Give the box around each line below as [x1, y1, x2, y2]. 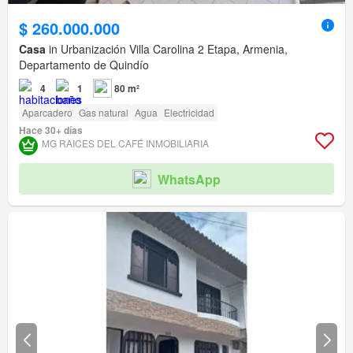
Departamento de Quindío [19, 57, 149, 73]
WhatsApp [158, 169, 221, 188]
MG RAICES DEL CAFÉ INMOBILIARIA [42, 136, 209, 150]
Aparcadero [22, 106, 72, 120]
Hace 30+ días [19, 123, 83, 138]
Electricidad [164, 106, 214, 120]
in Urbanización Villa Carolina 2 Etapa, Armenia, [46, 41, 288, 58]
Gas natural [79, 106, 128, 120]
